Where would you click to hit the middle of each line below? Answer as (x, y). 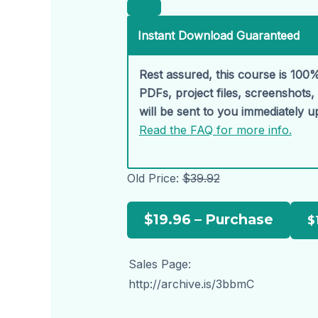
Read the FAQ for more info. (215, 130)
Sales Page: (159, 264)
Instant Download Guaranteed (218, 35)
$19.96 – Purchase (208, 220)
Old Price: (154, 179)
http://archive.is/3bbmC (191, 284)
